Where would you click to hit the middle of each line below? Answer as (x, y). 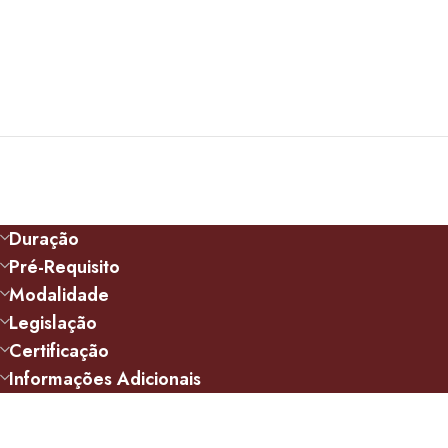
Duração (44, 238)
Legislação (53, 322)
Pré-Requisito (64, 266)
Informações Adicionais (105, 378)
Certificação (59, 350)
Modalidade (59, 294)
